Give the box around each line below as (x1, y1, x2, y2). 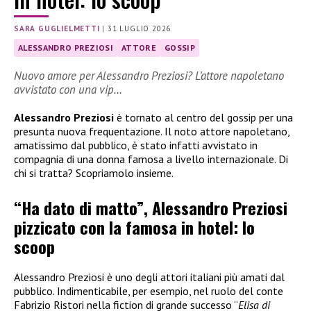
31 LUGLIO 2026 (108, 24, 171, 34)
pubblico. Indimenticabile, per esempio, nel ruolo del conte (14, 284, 283, 299)
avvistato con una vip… (14, 82, 122, 98)
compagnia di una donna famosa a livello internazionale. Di (14, 152, 288, 167)
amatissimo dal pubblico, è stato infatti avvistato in (14, 138, 258, 153)
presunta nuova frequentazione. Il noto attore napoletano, (14, 124, 289, 139)
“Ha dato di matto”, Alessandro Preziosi (14, 195, 287, 221)
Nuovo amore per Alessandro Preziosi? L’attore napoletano (14, 68, 284, 84)
